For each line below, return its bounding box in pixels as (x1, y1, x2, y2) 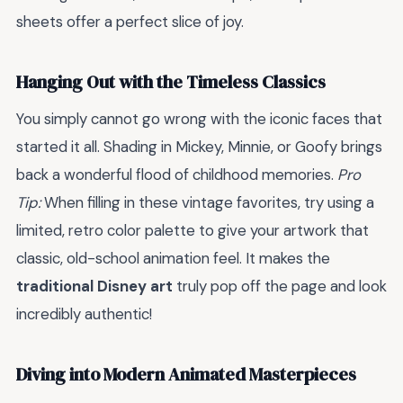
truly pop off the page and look (173, 276, 387, 297)
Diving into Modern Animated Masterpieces (16, 362, 356, 387)
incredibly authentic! (16, 304, 152, 325)
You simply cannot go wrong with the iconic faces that (16, 109, 382, 130)
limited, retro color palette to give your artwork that (16, 220, 369, 241)
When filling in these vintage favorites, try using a (40, 193, 374, 213)
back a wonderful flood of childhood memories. (16, 165, 337, 185)
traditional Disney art (16, 276, 173, 297)
